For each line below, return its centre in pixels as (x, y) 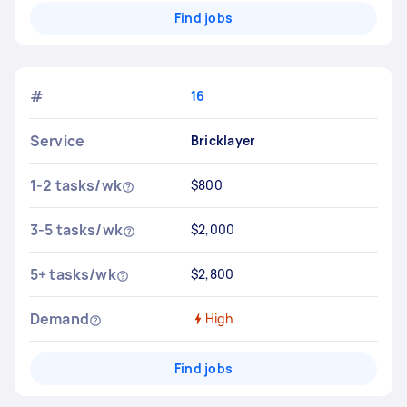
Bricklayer (223, 140)
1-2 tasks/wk (76, 185)
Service (58, 141)
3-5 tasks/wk (76, 230)
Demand (60, 319)
